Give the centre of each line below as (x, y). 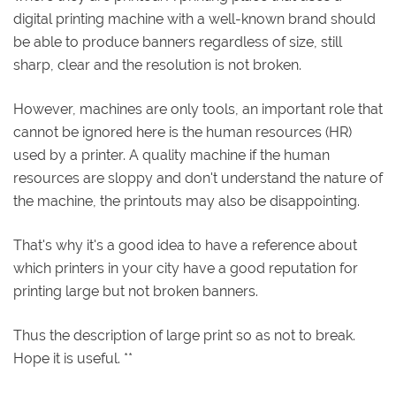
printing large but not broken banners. (136, 291)
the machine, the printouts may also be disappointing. (187, 201)
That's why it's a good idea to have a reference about (185, 245)
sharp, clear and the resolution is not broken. (157, 65)
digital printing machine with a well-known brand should (194, 19)
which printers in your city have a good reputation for (186, 268)
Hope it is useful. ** (73, 358)
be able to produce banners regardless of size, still (178, 42)
